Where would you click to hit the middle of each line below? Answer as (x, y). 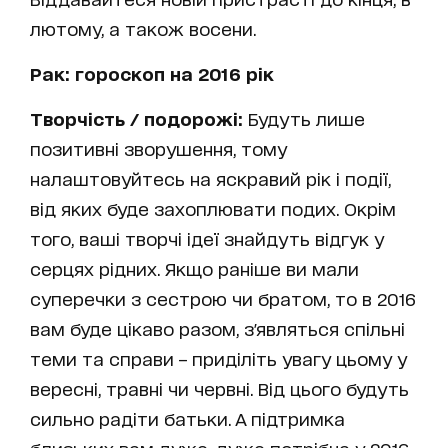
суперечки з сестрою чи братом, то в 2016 (223, 298)
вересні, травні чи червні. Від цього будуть (219, 388)
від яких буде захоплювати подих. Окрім (213, 208)
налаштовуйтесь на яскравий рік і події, (210, 178)
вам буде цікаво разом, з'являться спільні (217, 328)
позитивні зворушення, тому (158, 148)
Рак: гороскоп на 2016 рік (152, 73)
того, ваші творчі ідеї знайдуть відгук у (207, 238)
